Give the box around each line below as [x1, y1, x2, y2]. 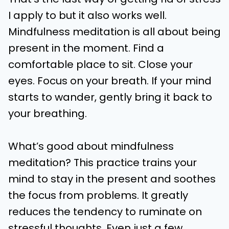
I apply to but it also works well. [8, 8, 167, 22]
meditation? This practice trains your [8, 155, 197, 170]
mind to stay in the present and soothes [8, 172, 216, 186]
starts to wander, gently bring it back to [8, 90, 212, 104]
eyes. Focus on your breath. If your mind [8, 74, 212, 88]
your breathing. [8, 106, 89, 121]
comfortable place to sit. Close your [8, 57, 193, 72]
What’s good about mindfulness [8, 139, 174, 153]
